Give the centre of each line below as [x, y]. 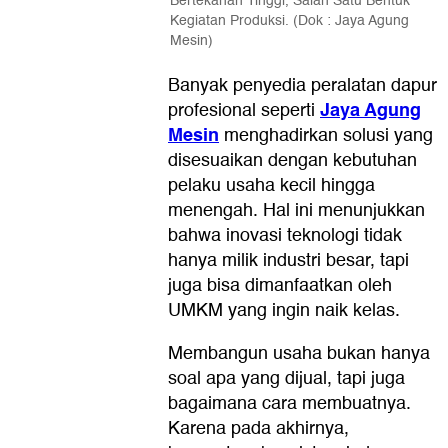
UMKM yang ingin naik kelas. [284, 310]
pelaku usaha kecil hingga [271, 185]
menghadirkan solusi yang [326, 135]
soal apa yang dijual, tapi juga [286, 378]
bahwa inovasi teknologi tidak [285, 235]
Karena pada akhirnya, [258, 428]
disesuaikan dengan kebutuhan [292, 160]
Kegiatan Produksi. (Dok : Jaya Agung [289, 20]
